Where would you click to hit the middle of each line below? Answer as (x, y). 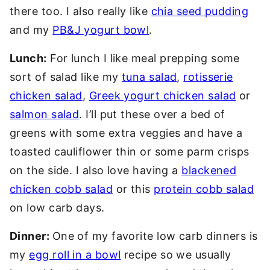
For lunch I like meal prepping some (143, 58)
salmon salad (45, 114)
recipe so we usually (176, 255)
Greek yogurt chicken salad (162, 96)
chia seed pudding (200, 11)
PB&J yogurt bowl (101, 30)
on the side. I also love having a (96, 170)
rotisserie (208, 77)
